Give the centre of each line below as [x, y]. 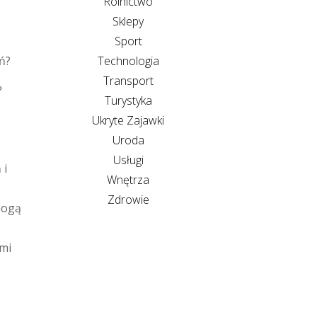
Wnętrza [128, 180]
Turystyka [128, 100]
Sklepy [128, 21]
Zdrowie [128, 200]
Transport [128, 81]
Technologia [128, 61]
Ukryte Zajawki [128, 120]
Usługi [128, 160]
